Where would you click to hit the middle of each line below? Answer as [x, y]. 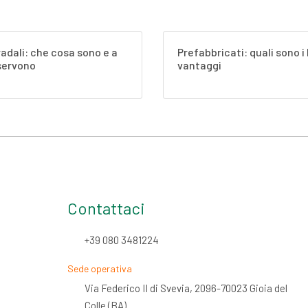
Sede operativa [99, 269]
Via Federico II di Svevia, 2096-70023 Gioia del [186, 288]
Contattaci [106, 208]
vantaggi [200, 65]
